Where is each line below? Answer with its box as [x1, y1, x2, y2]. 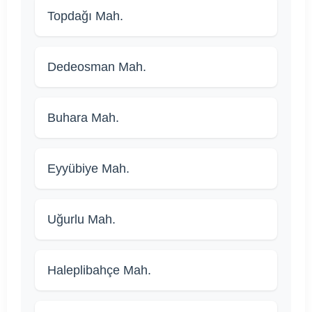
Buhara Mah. [47, 111, 119, 125]
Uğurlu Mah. [47, 212, 116, 227]
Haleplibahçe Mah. [47, 263, 151, 278]
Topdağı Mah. [47, 9, 123, 24]
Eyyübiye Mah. [47, 162, 130, 176]
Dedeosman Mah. [47, 60, 146, 75]
